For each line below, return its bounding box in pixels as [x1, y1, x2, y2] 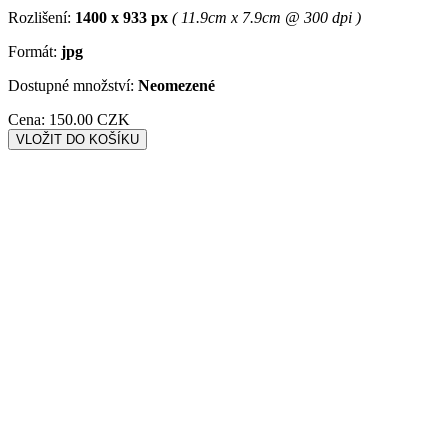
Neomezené [138, 76, 215, 94]
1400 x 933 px [75, 8, 168, 26]
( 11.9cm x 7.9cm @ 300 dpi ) [172, 8, 361, 26]
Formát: [8, 42, 61, 60]
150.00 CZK [49, 110, 130, 128]
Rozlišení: [8, 8, 75, 26]
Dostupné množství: [8, 76, 138, 94]
